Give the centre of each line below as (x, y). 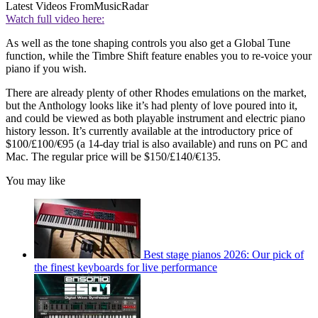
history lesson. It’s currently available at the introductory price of (149, 131)
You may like (35, 181)
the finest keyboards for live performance (126, 268)
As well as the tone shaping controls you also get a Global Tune (148, 43)
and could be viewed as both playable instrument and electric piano (155, 119)
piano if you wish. (46, 69)
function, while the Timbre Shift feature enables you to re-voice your (159, 56)
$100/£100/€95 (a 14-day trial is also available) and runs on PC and (157, 144)
